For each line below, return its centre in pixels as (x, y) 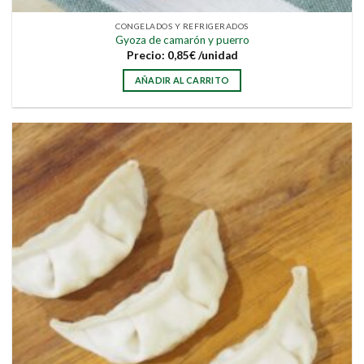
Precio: (145, 55)
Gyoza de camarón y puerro (182, 40)
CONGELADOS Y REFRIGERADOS (182, 26)
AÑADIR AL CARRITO (182, 80)
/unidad (218, 55)
